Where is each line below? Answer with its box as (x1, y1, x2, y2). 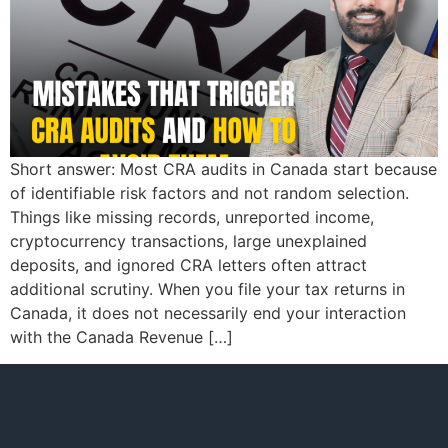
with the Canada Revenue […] (10, 327, 233, 348)
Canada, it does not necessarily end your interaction (10, 303, 406, 324)
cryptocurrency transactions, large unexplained (10, 231, 367, 252)
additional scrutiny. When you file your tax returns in (10, 279, 405, 300)
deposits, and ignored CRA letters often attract (10, 255, 367, 276)
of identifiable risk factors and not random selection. (10, 183, 409, 204)
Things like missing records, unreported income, (10, 207, 374, 228)
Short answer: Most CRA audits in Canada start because (10, 159, 437, 180)
